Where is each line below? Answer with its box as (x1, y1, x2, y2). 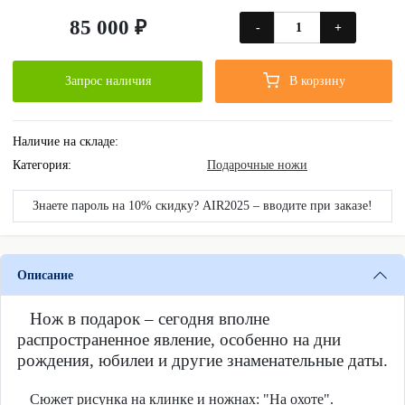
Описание (16, 268, 73, 282)
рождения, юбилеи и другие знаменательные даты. (16, 351, 388, 371)
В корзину (288, 73, 345, 88)
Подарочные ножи (207, 157, 307, 172)
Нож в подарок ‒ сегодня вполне (29, 309, 269, 329)
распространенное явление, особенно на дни (16, 330, 341, 350)
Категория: (13, 157, 71, 172)
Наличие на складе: (13, 134, 118, 148)
